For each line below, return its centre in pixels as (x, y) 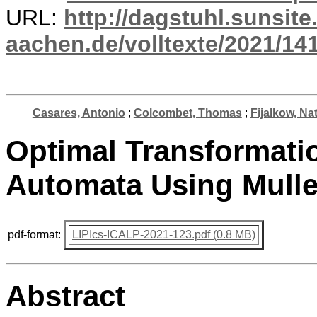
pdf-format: (34, 234)
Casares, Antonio (79, 113)
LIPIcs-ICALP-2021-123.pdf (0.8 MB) (164, 234)
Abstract (65, 296)
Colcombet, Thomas (188, 113)
